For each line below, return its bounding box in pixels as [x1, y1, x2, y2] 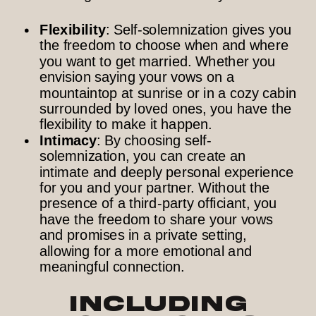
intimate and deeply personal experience [39, 164, 293, 180]
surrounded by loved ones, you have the [39, 100, 291, 117]
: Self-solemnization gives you [105, 21, 292, 38]
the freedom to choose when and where [39, 37, 288, 54]
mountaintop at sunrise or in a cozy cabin [39, 85, 296, 101]
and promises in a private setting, [39, 227, 247, 243]
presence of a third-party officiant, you [39, 195, 276, 212]
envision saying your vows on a [39, 69, 234, 85]
